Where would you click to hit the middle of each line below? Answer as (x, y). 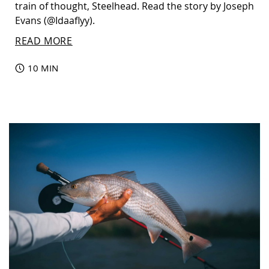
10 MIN (43, 68)
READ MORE (44, 41)
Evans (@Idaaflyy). (55, 20)
